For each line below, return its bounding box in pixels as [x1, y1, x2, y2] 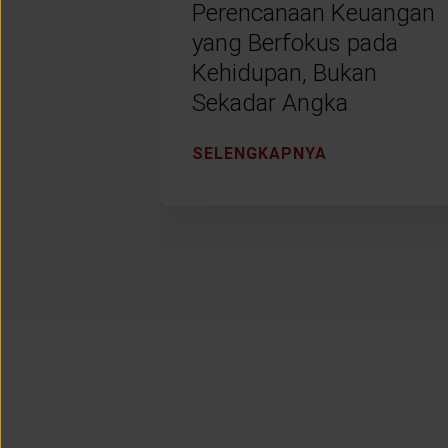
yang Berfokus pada [192, 28, 398, 57]
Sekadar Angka [192, 88, 348, 117]
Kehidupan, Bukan [192, 58, 377, 87]
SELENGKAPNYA [192, 143, 327, 163]
